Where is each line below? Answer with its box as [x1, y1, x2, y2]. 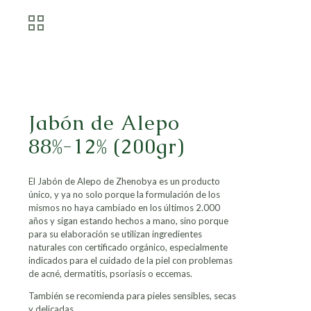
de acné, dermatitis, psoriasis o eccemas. [28, 268, 192, 279]
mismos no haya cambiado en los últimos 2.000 [28, 202, 220, 213]
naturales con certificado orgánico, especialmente [28, 242, 228, 253]
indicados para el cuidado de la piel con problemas [28, 255, 233, 266]
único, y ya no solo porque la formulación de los [28, 189, 220, 200]
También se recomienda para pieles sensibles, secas [28, 290, 236, 301]
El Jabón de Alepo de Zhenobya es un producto [28, 176, 220, 187]
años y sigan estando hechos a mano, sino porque [28, 215, 228, 226]
